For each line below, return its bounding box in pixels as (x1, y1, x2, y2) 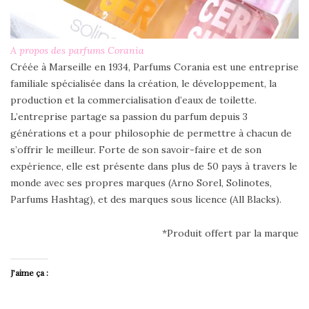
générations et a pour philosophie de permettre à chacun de (10, 127, 292, 140)
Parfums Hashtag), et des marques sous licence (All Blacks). (10, 193, 281, 206)
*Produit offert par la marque (162, 227, 299, 240)
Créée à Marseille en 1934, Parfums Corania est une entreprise (10, 61, 299, 74)
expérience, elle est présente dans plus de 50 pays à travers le (10, 160, 297, 173)
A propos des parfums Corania (10, 44, 144, 57)
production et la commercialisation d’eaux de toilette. (10, 94, 257, 107)
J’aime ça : (10, 267, 48, 279)
